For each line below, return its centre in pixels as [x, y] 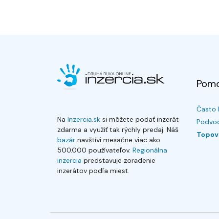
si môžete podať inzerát [140, 119]
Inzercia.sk [84, 119]
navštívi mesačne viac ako [118, 140]
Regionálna [150, 150]
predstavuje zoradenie [119, 160]
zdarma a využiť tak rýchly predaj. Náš [118, 130]
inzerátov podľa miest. [93, 171]
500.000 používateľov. [94, 150]
